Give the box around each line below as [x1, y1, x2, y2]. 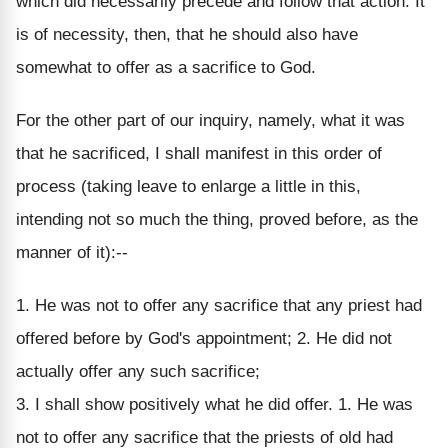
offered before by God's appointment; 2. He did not [16, 328, 392, 348]
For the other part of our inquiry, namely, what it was [16, 110, 405, 130]
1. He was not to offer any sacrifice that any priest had [16, 295, 422, 315]
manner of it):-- [16, 242, 128, 262]
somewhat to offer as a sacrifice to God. [16, 57, 316, 77]
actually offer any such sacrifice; [16, 361, 260, 381]
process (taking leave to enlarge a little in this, [16, 176, 361, 196]
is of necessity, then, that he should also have [16, 24, 358, 44]
